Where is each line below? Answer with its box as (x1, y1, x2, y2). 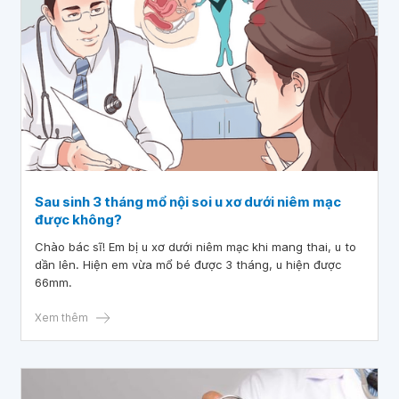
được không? (35, 211, 122, 228)
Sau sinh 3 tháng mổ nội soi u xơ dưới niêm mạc (35, 193, 341, 210)
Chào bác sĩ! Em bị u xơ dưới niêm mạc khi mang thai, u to (35, 240, 356, 254)
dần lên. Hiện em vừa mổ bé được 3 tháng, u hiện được (35, 257, 341, 272)
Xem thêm (35, 311, 88, 324)
